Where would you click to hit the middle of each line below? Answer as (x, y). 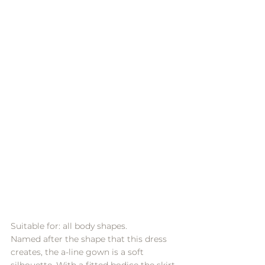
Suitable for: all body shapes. (69, 226)
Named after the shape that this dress (90, 239)
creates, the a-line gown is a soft (78, 252)
